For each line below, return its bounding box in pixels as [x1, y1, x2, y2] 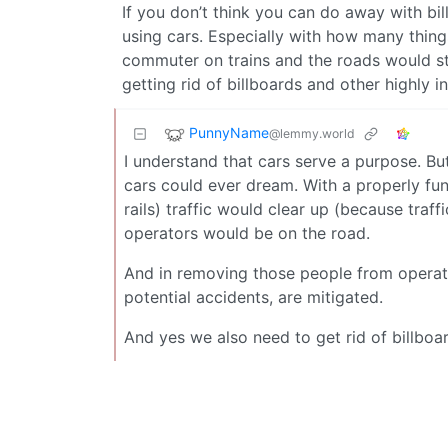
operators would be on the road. [124, 222, 370, 243]
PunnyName [189, 123, 269, 141]
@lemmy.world [269, 125, 355, 141]
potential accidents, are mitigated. [124, 286, 383, 307]
